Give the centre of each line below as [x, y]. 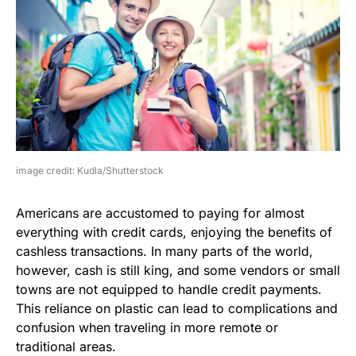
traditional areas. [66, 346]
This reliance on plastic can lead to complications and [177, 308]
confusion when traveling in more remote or [147, 327]
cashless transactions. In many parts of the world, [164, 251]
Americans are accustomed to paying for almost [160, 213]
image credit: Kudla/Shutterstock [90, 170]
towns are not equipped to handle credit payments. [169, 289]
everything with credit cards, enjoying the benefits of [174, 232]
